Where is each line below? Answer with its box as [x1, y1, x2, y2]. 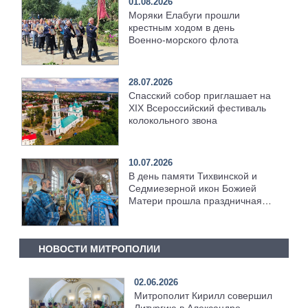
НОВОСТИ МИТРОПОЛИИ [38, 243, 160, 255]
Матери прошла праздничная [129, 195, 263, 207]
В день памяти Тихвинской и [129, 170, 258, 182]
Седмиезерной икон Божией [129, 183, 257, 195]
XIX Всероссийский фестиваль [129, 102, 267, 114]
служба [129, 208, 162, 219]
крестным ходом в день [129, 22, 235, 34]
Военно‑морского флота [129, 34, 239, 46]
